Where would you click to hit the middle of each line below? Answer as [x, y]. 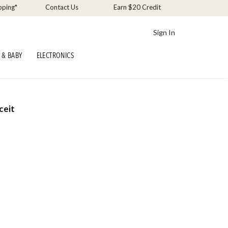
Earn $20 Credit [137, 7]
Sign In [164, 32]
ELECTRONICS [55, 55]
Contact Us [62, 7]
